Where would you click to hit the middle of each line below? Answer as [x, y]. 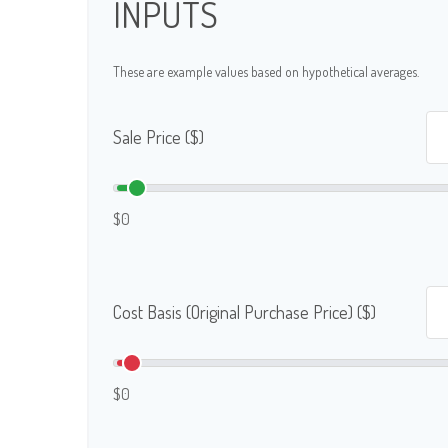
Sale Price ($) [158, 137]
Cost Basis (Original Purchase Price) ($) [244, 312]
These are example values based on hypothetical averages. [266, 71]
